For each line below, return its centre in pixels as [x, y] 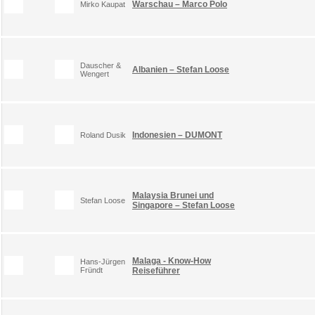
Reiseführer [156, 270]
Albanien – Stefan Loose [181, 69]
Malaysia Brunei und [173, 195]
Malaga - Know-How [172, 261]
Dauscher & [101, 65]
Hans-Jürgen [103, 261]
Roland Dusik [103, 135]
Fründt [91, 270]
